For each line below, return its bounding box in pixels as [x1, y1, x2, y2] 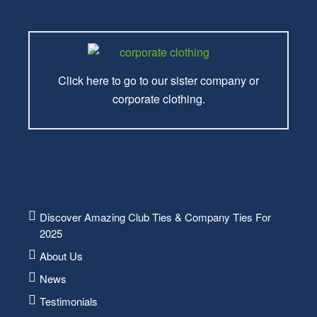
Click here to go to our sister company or [58, 71, 259, 88]
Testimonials [40, 294, 98, 309]
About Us [40, 248, 83, 264]
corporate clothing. [112, 90, 205, 107]
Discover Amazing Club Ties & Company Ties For [40, 209, 271, 225]
